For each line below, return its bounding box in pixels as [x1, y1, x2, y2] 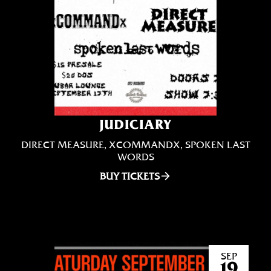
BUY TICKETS [99, 170, 160, 182]
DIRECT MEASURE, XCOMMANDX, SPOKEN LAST [21, 139, 250, 151]
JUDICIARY [99, 116, 172, 132]
